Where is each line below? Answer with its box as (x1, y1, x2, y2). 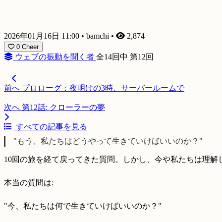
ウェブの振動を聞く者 (15, 53, 94, 61)
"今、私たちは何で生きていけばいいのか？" (4, 201, 162, 210)
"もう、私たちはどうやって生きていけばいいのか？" (13, 137, 203, 146)
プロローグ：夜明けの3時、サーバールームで (22, 84, 184, 93)
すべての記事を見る (14, 122, 87, 131)
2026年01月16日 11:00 (4, 32, 79, 41)
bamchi (86, 32, 109, 41)
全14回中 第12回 (96, 53, 154, 61)
